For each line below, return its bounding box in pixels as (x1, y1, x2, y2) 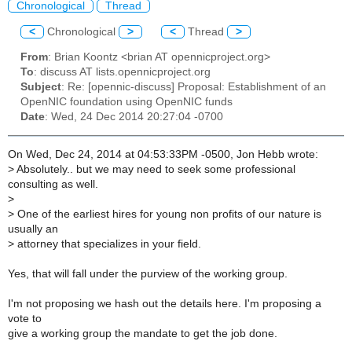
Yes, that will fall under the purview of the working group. (8, 268, 288, 280)
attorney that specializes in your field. (14, 238, 201, 251)
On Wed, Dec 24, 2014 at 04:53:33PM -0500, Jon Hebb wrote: (8, 148, 318, 161)
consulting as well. (8, 178, 98, 191)
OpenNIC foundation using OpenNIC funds (20, 96, 233, 108)
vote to (8, 313, 42, 325)
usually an (8, 223, 58, 236)
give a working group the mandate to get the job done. (8, 328, 277, 340)
